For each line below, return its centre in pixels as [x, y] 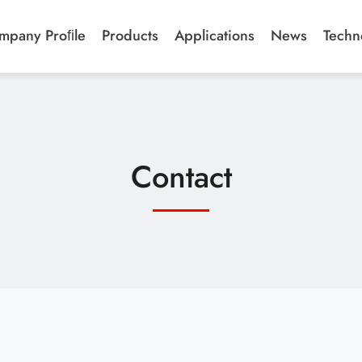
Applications [215, 36]
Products [130, 36]
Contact [181, 177]
